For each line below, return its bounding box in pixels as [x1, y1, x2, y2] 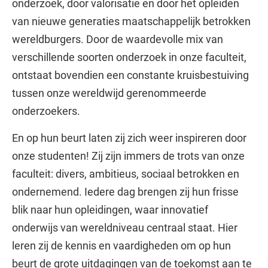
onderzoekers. [12, 105, 80, 117]
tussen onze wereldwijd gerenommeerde [12, 87, 206, 99]
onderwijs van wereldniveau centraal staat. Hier [12, 221, 237, 234]
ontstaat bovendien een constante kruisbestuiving [12, 69, 249, 81]
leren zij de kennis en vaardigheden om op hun [12, 239, 231, 252]
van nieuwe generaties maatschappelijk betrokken [12, 15, 251, 28]
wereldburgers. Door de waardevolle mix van [12, 33, 223, 45]
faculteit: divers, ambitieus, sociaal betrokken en [12, 167, 239, 180]
